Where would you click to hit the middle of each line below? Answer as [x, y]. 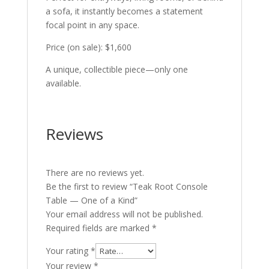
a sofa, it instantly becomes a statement [124, 11]
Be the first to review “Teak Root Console [126, 187]
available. [63, 83]
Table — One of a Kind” [91, 201]
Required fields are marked [98, 228]
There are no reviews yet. [95, 173]
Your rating [68, 251]
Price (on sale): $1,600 [88, 47]
